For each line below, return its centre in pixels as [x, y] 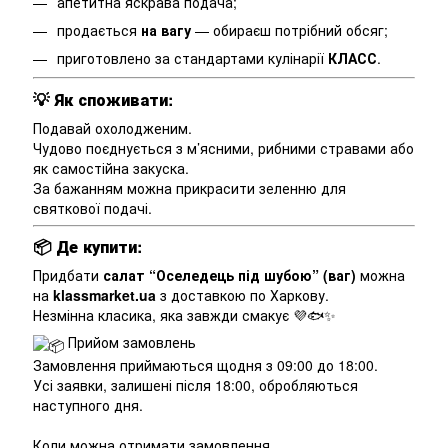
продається [99, 29]
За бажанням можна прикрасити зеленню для [189, 187]
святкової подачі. [92, 207]
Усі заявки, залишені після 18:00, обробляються [195, 384]
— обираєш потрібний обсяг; [289, 29]
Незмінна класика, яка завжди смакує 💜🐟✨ [184, 315]
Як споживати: [113, 99]
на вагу [166, 29]
